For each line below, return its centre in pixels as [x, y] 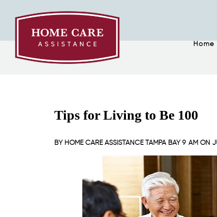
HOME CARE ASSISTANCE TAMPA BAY [122, 143]
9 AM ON [196, 143]
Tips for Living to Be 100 [126, 115]
